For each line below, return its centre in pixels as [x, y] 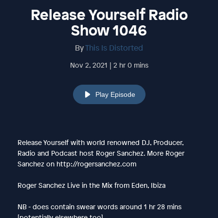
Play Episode [115, 94]
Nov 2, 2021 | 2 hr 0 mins [109, 65]
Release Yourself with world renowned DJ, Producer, [100, 142]
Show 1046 [109, 30]
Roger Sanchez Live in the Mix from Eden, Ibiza [91, 185]
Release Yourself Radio [109, 14]
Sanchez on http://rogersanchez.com [77, 163]
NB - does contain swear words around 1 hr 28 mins [99, 206]
